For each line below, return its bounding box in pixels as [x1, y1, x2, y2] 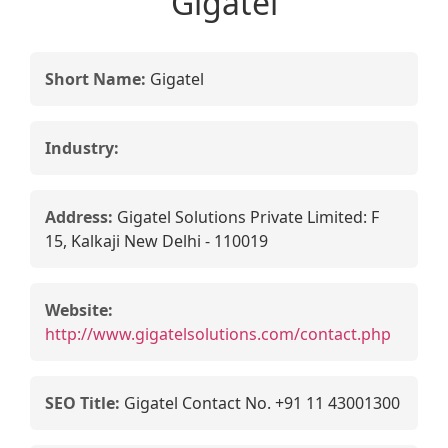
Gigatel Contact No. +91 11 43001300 [120, 392, 400, 414]
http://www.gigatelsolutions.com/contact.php [45, 323, 391, 345]
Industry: [45, 137, 119, 159]
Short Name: [45, 68, 146, 90]
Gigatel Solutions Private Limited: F [113, 206, 379, 228]
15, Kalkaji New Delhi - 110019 [45, 230, 268, 252]
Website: [45, 299, 113, 321]
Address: [45, 206, 113, 228]
